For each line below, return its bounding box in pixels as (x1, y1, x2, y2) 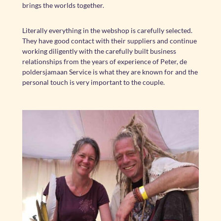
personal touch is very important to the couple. (22, 78, 165, 86)
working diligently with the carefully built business (22, 47, 176, 55)
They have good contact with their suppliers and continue (22, 37, 197, 45)
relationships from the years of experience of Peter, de (22, 57, 187, 66)
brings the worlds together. (22, 1, 104, 9)
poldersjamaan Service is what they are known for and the (22, 68, 198, 76)
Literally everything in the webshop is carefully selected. (22, 26, 192, 35)
